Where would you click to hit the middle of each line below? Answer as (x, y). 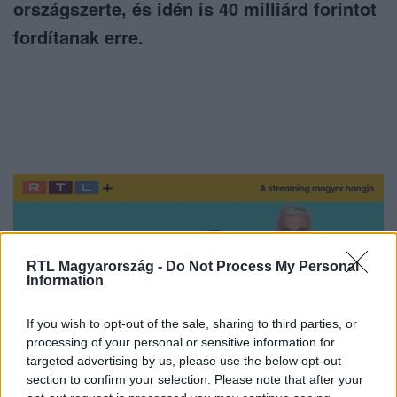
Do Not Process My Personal (262, 266)
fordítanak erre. (78, 37)
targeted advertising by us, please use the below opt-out (184, 360)
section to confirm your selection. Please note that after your (195, 379)
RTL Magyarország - (96, 266)
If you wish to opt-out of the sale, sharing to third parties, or (192, 323)
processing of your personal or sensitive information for (181, 342)
